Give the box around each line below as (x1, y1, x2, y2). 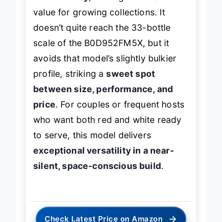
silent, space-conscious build (33, 160, 161, 171)
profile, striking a (33, 68, 107, 79)
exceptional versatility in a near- (33, 145, 174, 156)
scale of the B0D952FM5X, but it (33, 37, 169, 48)
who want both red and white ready (33, 114, 182, 125)
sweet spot (106, 68, 156, 79)
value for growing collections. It (33, 6, 166, 17)
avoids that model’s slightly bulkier (33, 53, 177, 63)
